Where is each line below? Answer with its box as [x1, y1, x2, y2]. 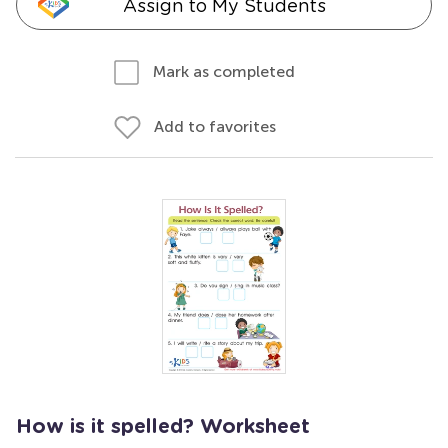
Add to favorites [154, 117, 276, 136]
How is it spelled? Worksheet [16, 417, 310, 437]
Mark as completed [153, 62, 295, 81]
